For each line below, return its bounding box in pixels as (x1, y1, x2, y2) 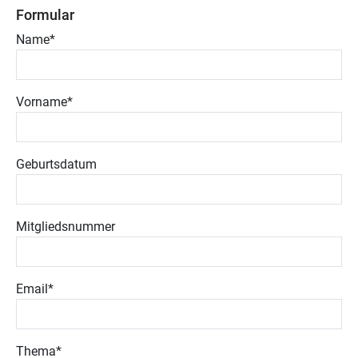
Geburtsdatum (16, 157, 97, 172)
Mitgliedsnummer (16, 219, 115, 234)
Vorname (16, 94, 67, 109)
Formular (16, 6, 74, 23)
